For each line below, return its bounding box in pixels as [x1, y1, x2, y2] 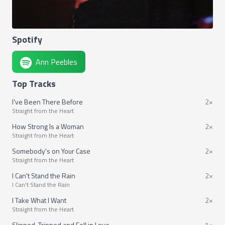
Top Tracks [12, 77, 56, 91]
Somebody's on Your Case [12, 146, 90, 157]
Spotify [12, 33, 42, 47]
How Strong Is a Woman [12, 121, 84, 132]
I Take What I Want [12, 195, 66, 206]
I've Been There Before [12, 96, 83, 107]
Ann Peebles [36, 56, 78, 68]
